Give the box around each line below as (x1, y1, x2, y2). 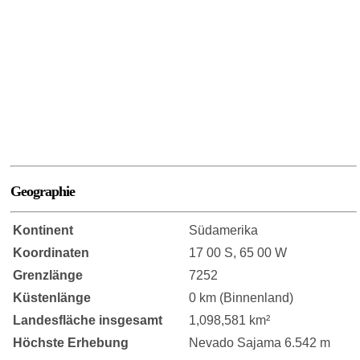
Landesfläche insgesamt (13, 313, 163, 328)
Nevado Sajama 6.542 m (189, 336, 331, 350)
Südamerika (189, 223, 259, 238)
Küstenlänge (13, 291, 92, 305)
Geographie (10, 183, 76, 200)
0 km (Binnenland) (189, 291, 294, 305)
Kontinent (13, 223, 74, 238)
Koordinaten (13, 246, 90, 260)
